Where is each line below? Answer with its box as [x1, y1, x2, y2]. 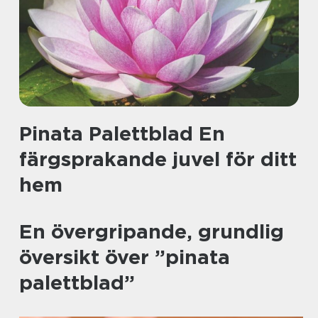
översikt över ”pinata [19, 245, 230, 269]
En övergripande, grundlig [19, 219, 284, 243]
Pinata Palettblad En [19, 121, 225, 146]
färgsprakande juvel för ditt [19, 147, 297, 171]
